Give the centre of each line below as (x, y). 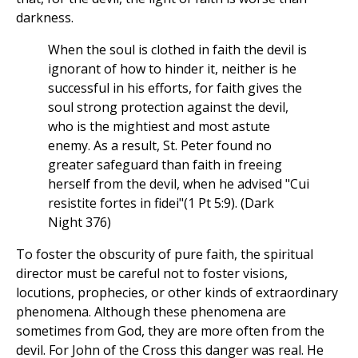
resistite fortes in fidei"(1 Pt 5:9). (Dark (161, 203)
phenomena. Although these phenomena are (151, 312)
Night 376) (80, 223)
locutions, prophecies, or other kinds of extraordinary (177, 293)
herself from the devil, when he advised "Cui (179, 184)
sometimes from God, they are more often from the (170, 331)
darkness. (45, 18)
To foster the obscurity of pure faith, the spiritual (165, 255)
